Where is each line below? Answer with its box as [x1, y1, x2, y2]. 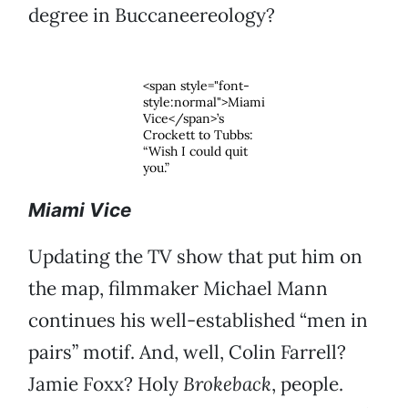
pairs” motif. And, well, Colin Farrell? [28, 340, 346, 365]
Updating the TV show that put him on [28, 244, 362, 270]
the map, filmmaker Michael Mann [28, 276, 328, 301]
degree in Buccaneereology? [28, 3, 275, 28]
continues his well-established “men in [28, 308, 368, 333]
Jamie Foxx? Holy [28, 372, 183, 397]
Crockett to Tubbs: [143, 127, 253, 144]
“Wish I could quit [143, 143, 248, 160]
